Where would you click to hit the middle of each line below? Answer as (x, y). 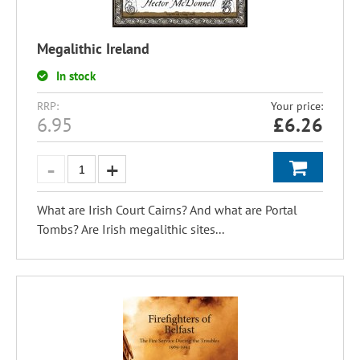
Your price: (297, 106)
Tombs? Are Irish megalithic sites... (131, 229)
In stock (76, 76)
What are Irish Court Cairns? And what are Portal (167, 210)
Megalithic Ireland (93, 49)
